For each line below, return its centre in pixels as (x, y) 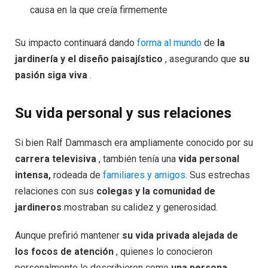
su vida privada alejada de (180, 236)
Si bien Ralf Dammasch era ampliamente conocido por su (134, 142)
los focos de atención (64, 252)
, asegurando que (201, 59)
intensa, (33, 175)
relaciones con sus (56, 191)
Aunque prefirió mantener (68, 236)
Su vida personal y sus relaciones (123, 113)
